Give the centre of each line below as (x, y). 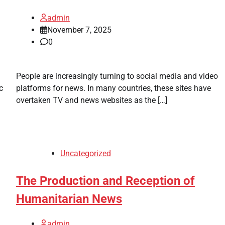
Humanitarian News (69, 199)
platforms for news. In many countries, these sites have (113, 88)
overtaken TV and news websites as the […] (91, 100)
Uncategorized (85, 153)
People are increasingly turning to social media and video (117, 76)
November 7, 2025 (79, 30)
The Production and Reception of (105, 181)
